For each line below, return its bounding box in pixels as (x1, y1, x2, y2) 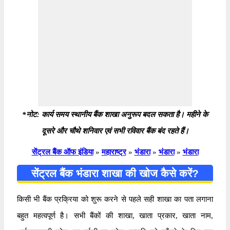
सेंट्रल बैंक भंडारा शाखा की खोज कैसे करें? (31, 167, 199, 179)
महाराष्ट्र (101, 147, 126, 156)
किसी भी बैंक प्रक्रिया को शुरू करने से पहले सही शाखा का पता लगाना (17, 195, 213, 203)
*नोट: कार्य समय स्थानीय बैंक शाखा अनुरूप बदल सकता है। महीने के (22, 110, 208, 119)
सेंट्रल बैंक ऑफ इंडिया (31, 147, 93, 156)
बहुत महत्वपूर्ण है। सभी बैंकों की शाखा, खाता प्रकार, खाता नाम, (17, 211, 213, 220)
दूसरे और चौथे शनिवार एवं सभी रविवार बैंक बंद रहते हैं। (41, 126, 189, 135)
